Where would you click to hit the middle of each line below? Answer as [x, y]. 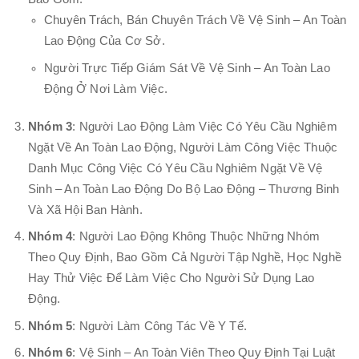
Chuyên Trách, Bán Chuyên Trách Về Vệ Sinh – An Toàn [196, 20]
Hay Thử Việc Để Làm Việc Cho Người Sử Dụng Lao [171, 278]
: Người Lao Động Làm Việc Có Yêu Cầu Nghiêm [205, 126]
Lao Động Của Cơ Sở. [105, 41]
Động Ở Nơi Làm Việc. [106, 89]
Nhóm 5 [50, 326]
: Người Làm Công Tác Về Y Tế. [160, 326]
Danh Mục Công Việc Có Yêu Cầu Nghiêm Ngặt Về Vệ [175, 168]
